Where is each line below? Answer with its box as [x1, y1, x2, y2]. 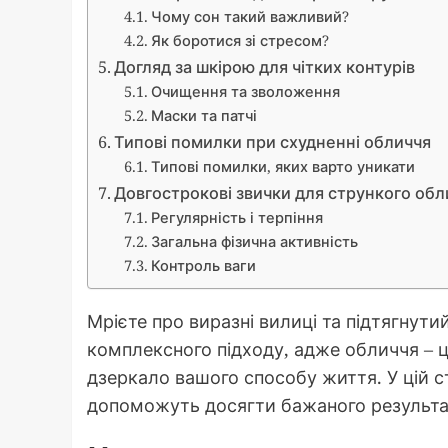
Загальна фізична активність [150, 231, 358, 252]
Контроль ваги [150, 255, 256, 276]
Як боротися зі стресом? [150, 30, 329, 51]
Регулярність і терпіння [150, 207, 323, 228]
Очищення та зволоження [150, 81, 340, 102]
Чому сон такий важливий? [150, 6, 349, 27]
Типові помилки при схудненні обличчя [114, 131, 432, 154]
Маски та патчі [150, 105, 257, 126]
